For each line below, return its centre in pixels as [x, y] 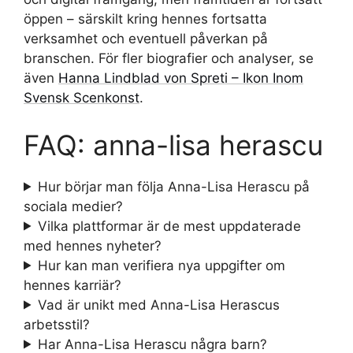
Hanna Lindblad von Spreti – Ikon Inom [181, 78]
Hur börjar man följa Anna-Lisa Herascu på [174, 186]
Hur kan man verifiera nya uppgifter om [162, 265]
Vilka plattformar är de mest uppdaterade [170, 226]
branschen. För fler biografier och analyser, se [169, 59]
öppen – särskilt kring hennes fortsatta [145, 19]
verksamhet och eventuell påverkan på [146, 39]
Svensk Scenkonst [82, 98]
